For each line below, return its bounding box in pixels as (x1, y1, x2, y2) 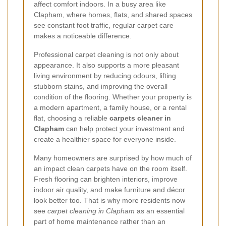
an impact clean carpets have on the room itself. (34, 164, 187, 173)
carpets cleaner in (109, 114, 171, 122)
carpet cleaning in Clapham (47, 206, 135, 215)
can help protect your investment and (64, 124, 185, 133)
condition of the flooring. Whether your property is (34, 92, 192, 101)
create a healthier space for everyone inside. (34, 135, 176, 143)
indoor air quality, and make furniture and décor (34, 185, 185, 194)
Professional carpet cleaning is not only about (34, 50, 179, 59)
